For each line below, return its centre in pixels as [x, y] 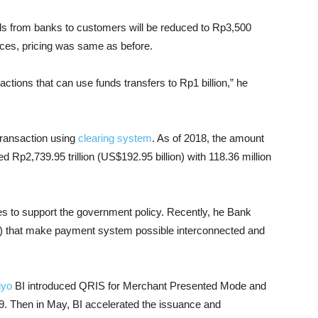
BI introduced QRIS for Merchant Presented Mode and [139, 286]
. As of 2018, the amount [208, 138]
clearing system [115, 138]
